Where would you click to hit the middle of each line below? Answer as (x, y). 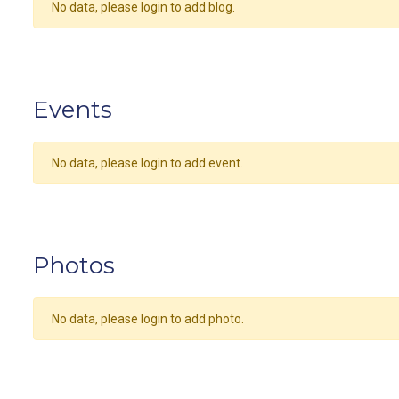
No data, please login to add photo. (148, 319)
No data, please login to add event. (147, 163)
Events (73, 110)
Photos (74, 265)
